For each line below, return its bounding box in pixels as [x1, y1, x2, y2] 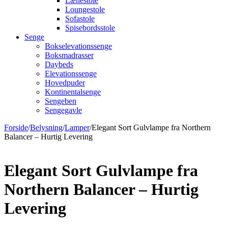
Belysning [30, 123, 63, 132]
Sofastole [65, 14, 95, 23]
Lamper [65, 123, 90, 132]
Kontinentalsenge [45, 88, 101, 96]
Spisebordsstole [65, 23, 115, 32]
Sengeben [45, 97, 76, 105]
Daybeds [45, 60, 73, 69]
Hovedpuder [45, 78, 85, 87]
